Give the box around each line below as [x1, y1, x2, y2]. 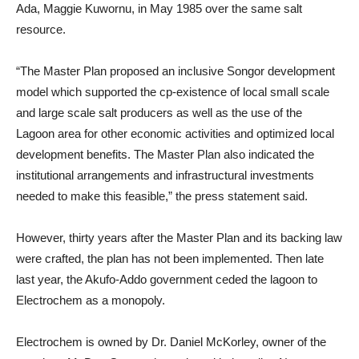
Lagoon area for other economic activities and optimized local [16, 127, 334, 140]
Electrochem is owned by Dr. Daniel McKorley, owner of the [16, 335, 326, 349]
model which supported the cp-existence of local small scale [16, 85, 329, 99]
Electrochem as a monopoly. [16, 293, 165, 307]
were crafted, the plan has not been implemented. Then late [16, 252, 324, 265]
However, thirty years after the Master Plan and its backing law [16, 231, 342, 244]
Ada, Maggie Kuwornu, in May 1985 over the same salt [16, 2, 302, 15]
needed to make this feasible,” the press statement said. [16, 189, 308, 203]
